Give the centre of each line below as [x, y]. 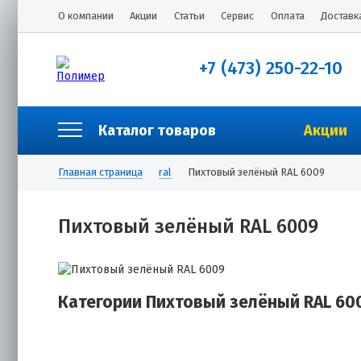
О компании [86, 16]
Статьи [189, 16]
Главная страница [100, 172]
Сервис [238, 16]
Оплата [287, 16]
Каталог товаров [157, 131]
